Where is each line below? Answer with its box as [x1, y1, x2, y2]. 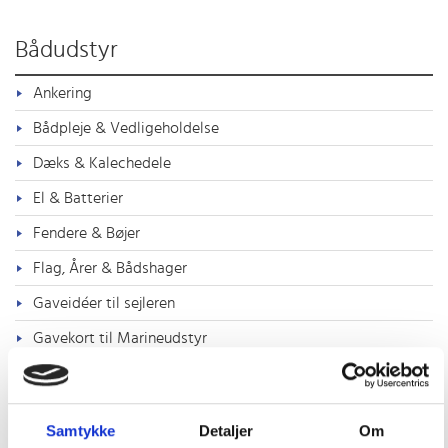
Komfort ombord [33, 400, 147, 417]
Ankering [33, 85, 92, 102]
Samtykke [46, 421, 116, 439]
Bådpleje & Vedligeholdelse [33, 120, 219, 137]
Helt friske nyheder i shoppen [33, 365, 229, 382]
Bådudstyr [15, 38, 118, 63]
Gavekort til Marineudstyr [33, 330, 207, 347]
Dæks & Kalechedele [33, 155, 171, 172]
